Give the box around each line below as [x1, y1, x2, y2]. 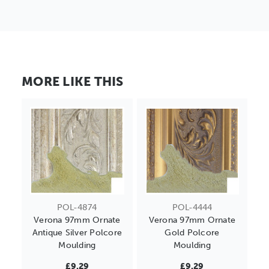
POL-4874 [57, 202, 97, 213]
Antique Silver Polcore [32, 228, 122, 238]
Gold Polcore [165, 228, 220, 238]
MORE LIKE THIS [22, 74, 124, 89]
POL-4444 [172, 202, 212, 213]
